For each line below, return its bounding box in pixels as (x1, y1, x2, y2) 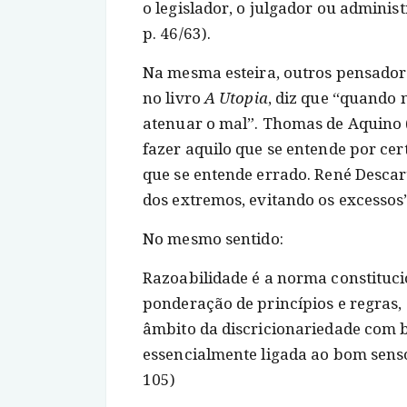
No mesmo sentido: (143, 230, 283, 248)
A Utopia (203, 89, 268, 107)
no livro (143, 89, 204, 107)
